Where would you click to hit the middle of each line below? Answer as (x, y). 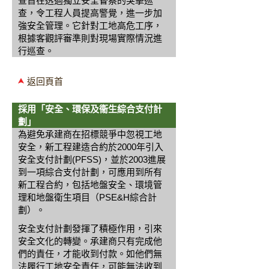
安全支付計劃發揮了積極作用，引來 (90, 228)
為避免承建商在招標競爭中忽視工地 (90, 134)
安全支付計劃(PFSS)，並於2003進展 (92, 159)
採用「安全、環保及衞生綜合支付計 (90, 109)
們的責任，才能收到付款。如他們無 (90, 254)
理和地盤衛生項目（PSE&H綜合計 (87, 197)
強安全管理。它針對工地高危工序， (90, 26)
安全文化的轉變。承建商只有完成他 (90, 241)
